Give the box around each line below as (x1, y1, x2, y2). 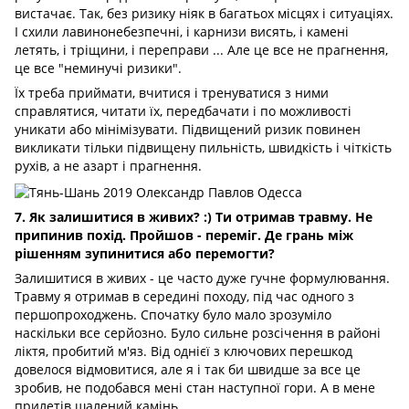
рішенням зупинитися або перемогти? (15, 244, 275, 262)
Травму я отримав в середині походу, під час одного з (15, 287, 354, 305)
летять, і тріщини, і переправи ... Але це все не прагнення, (15, 41, 388, 59)
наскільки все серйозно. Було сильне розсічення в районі (15, 323, 381, 341)
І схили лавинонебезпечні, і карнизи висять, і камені (15, 23, 349, 41)
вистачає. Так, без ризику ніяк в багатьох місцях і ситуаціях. (15, 5, 393, 23)
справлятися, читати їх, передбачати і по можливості (15, 102, 351, 121)
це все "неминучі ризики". (15, 59, 182, 78)
